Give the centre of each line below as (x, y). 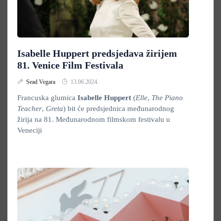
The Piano (167, 98)
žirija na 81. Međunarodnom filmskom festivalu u (94, 119)
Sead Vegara (41, 82)
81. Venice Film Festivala (70, 65)
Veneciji (30, 130)
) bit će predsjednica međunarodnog (119, 109)
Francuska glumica (47, 98)
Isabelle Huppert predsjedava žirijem (97, 53)
